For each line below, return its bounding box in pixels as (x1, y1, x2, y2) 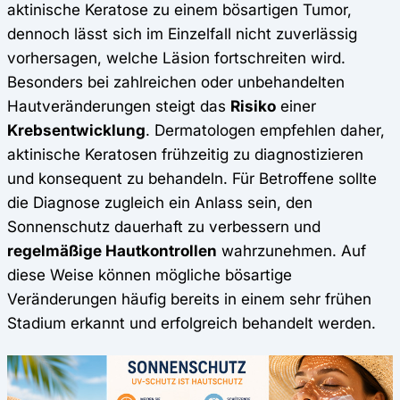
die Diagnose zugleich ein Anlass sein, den (7, 192, 312, 212)
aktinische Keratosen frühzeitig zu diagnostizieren (7, 144, 363, 163)
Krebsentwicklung (7, 120, 146, 139)
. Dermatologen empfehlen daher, (146, 120, 385, 139)
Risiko (230, 96, 276, 115)
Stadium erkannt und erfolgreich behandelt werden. (7, 312, 376, 332)
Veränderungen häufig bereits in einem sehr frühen (7, 288, 371, 308)
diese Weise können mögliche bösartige (7, 264, 292, 284)
